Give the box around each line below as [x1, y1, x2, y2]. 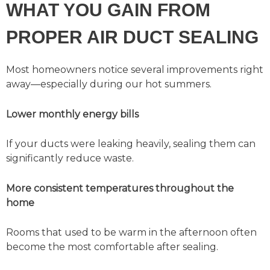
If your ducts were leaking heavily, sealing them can [6, 138, 256, 150]
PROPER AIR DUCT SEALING [6, 27, 259, 48]
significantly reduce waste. [6, 152, 134, 165]
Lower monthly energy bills [6, 108, 139, 120]
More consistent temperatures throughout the [6, 182, 234, 194]
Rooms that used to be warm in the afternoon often [6, 227, 257, 239]
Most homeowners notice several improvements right [6, 64, 263, 76]
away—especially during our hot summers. [6, 78, 212, 90]
